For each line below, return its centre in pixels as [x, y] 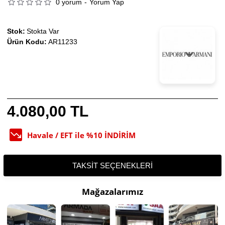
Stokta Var [43, 31]
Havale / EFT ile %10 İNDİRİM [81, 135]
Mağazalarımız [113, 192]
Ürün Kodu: [27, 42]
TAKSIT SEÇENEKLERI [113, 166]
